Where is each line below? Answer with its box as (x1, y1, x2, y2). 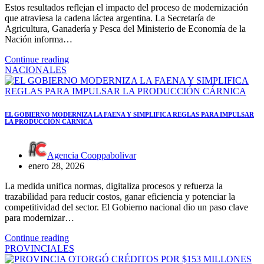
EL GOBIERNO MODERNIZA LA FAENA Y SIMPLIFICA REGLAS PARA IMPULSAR (5, 111, 254, 118)
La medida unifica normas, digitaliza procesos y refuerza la (5, 181, 223, 192)
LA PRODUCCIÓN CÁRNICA (5, 118, 93, 126)
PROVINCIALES (5, 243, 74, 254)
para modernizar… (5, 213, 74, 223)
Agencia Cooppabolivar (47, 150, 136, 161)
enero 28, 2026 (28, 161, 84, 171)
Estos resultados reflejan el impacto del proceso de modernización (5, 2, 248, 12)
